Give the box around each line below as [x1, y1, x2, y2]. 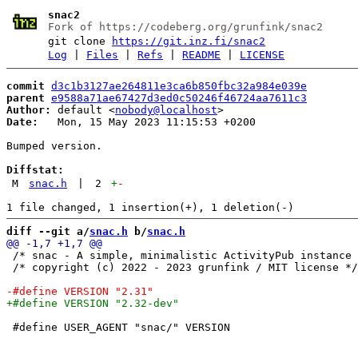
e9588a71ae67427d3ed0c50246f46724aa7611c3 [51, 91, 307, 104]
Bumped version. [6, 139, 102, 152]
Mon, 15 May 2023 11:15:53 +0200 [38, 115, 256, 128]
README [182, 49, 221, 61]
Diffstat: [6, 163, 64, 176]
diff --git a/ [6, 225, 89, 237]
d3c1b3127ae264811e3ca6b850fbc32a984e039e [51, 79, 307, 92]
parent [6, 91, 45, 104]
